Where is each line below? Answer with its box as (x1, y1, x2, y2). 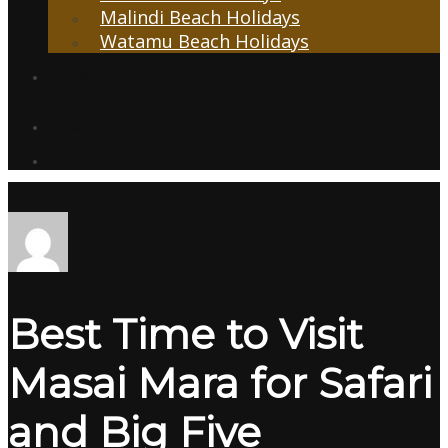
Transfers (48, 68, 106, 86)
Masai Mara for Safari (8, 358, 432, 408)
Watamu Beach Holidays (100, 28, 309, 53)
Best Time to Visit (8, 309, 363, 359)
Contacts (48, 118, 100, 136)
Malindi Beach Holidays (100, 4, 300, 29)
